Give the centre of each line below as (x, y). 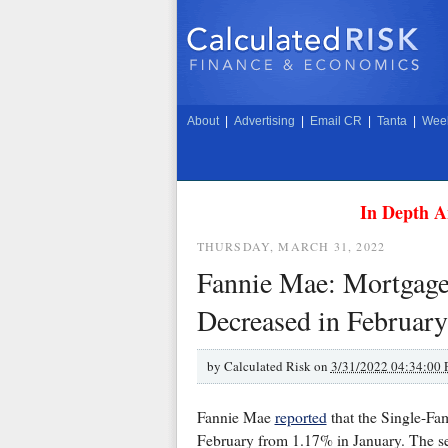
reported (300, 417)
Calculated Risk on (277, 365)
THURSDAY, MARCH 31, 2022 (291, 246)
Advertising (264, 121)
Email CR (335, 121)
